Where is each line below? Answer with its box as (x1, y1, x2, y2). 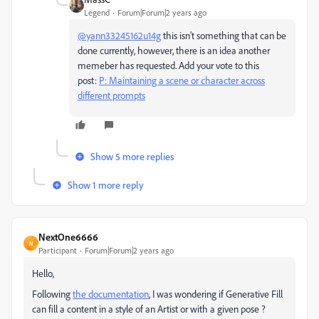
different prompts (78, 89, 145, 101)
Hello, (32, 267, 54, 279)
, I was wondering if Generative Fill (149, 288, 283, 300)
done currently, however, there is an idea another (78, 44, 270, 56)
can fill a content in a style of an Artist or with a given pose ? (32, 303, 266, 315)
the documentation (73, 288, 149, 300)
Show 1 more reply (68, 179, 144, 191)
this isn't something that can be (161, 29, 286, 41)
